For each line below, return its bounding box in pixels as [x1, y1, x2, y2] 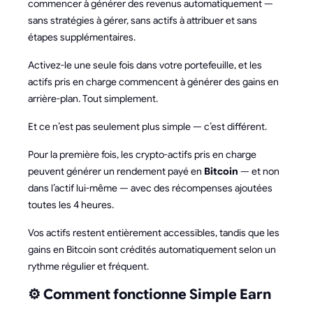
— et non [238, 165, 279, 177]
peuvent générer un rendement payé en [28, 165, 204, 177]
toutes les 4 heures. [28, 198, 114, 211]
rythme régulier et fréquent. [28, 260, 149, 272]
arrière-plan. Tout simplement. [28, 92, 158, 105]
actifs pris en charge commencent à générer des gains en [28, 75, 279, 88]
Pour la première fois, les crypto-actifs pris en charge [28, 148, 256, 161]
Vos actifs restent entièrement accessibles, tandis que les [28, 226, 279, 239]
